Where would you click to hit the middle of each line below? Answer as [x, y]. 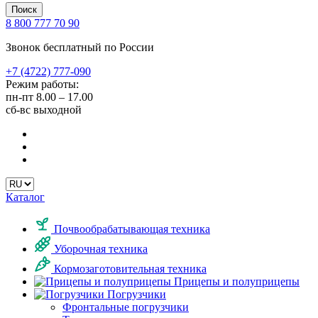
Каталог [25, 197]
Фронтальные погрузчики [126, 307]
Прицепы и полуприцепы [235, 281]
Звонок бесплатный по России [80, 47]
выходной [57, 110]
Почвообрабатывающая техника [131, 229]
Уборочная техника [99, 249]
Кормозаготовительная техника [129, 269]
